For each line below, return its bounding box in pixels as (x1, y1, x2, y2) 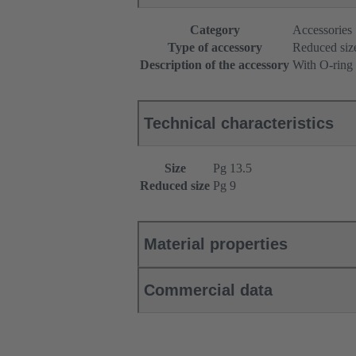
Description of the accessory (140, 58, 289, 72)
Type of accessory (167, 41, 262, 55)
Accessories (292, 23, 352, 37)
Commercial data (144, 281, 273, 300)
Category (189, 23, 240, 37)
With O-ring (292, 58, 353, 72)
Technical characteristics (144, 114, 334, 133)
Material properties (144, 235, 288, 253)
